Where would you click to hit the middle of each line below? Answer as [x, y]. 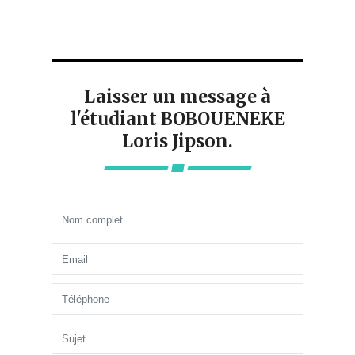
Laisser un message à [177, 97]
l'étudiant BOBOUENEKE [177, 119]
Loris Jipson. [177, 141]
